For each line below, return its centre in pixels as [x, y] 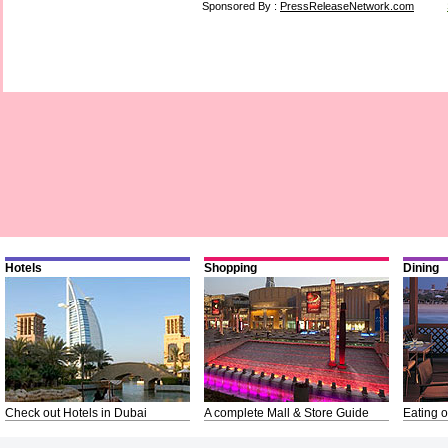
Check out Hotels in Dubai [76, 413]
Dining [421, 268]
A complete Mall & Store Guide [286, 413]
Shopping [230, 268]
